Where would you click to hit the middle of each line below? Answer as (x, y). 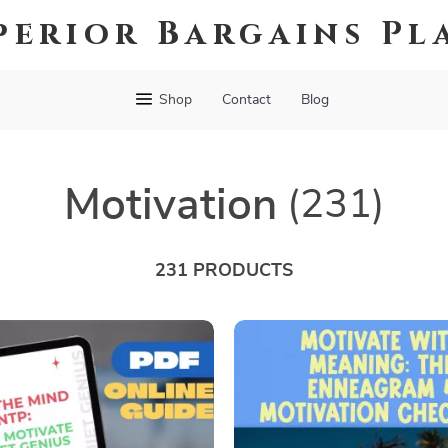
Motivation (170, 206)
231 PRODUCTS (224, 271)
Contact (246, 100)
